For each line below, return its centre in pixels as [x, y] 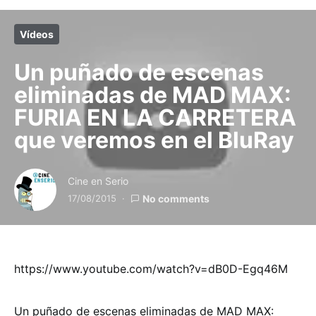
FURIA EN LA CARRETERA [155, 117]
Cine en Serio [98, 181]
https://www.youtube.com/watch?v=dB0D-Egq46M [151, 268]
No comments [176, 198]
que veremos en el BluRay [154, 140]
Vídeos [37, 34]
